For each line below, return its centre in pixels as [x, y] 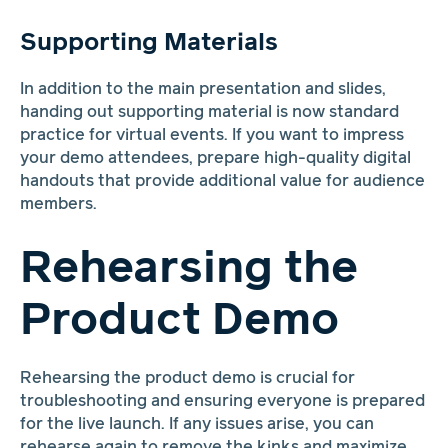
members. [58, 204]
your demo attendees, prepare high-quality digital [215, 158]
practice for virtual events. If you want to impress [211, 135]
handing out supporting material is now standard [209, 112]
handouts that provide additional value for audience [222, 181]
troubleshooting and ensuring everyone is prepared [222, 402]
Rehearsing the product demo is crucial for [187, 379]
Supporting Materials [148, 43]
